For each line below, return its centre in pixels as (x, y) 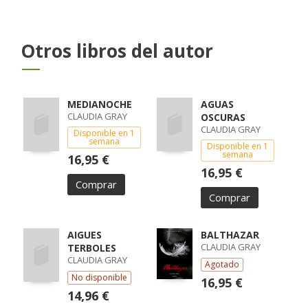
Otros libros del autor (117, 51)
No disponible (99, 277)
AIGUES (84, 235)
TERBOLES (91, 248)
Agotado (222, 264)
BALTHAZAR (230, 235)
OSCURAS (223, 117)
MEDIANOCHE (99, 104)
